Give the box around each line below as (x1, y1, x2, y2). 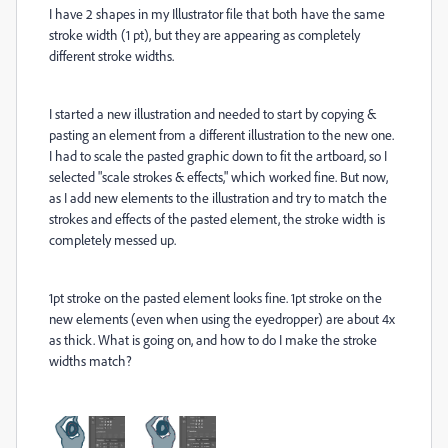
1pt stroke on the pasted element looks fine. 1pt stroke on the (49, 289, 382, 306)
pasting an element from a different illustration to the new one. (49, 126, 394, 143)
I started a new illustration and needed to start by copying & (49, 105, 376, 122)
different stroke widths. (49, 47, 174, 64)
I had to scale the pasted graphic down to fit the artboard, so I (49, 147, 387, 164)
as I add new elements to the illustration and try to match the (49, 189, 387, 206)
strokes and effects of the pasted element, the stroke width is (49, 210, 385, 227)
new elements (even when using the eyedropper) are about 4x (49, 310, 395, 327)
